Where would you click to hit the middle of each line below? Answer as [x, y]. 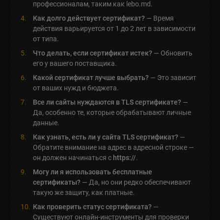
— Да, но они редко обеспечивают [136, 182]
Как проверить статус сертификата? [93, 206]
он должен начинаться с [73, 157]
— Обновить [173, 53]
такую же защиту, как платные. [84, 192]
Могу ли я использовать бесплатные [93, 172]
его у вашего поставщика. [75, 63]
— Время [160, 18]
